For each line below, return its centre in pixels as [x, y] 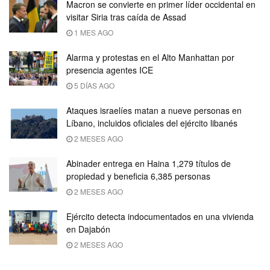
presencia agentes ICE [110, 70]
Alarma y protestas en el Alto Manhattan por [150, 57]
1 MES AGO [93, 32]
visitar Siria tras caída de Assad [126, 17]
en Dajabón [88, 229]
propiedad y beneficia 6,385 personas [138, 176]
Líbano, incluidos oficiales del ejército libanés [152, 123]
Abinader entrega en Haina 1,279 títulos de [149, 163]
